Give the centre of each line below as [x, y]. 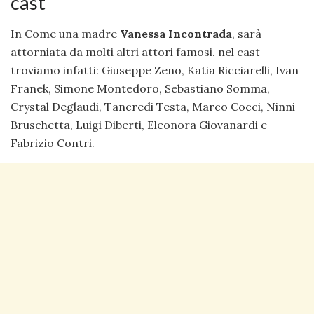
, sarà [247, 34]
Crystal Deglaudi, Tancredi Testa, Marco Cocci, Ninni [153, 107]
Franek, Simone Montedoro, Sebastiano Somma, [140, 89]
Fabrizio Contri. [53, 143]
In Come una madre [64, 34]
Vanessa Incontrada [175, 34]
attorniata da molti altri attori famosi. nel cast [135, 52]
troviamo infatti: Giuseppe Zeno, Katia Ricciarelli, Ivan [155, 70]
